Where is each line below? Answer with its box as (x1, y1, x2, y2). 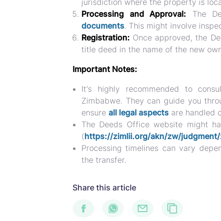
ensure (81, 108, 109, 117)
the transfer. (81, 155, 126, 165)
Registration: (81, 33, 130, 42)
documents (81, 21, 124, 31)
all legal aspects (109, 108, 169, 117)
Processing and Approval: (81, 9, 186, 19)
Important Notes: (73, 64, 137, 74)
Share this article (73, 183, 136, 192)
